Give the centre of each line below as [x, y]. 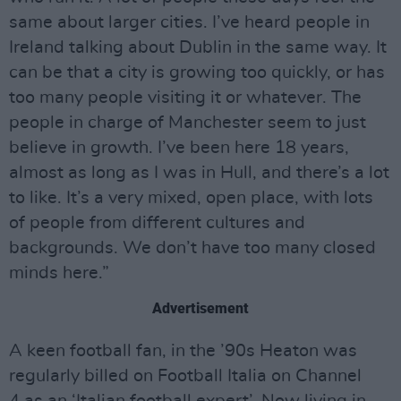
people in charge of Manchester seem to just [188, 123]
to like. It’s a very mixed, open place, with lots [191, 198]
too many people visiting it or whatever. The [185, 98]
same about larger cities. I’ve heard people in [189, 22]
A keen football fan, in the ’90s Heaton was [183, 351]
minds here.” [59, 273]
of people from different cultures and [157, 223]
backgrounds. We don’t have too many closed [192, 248]
